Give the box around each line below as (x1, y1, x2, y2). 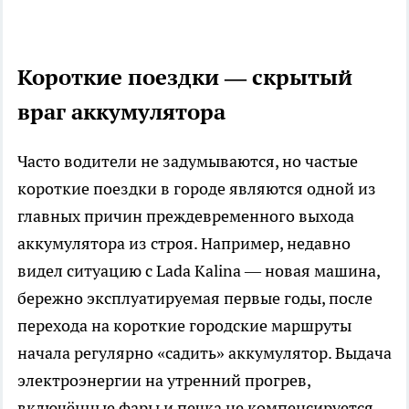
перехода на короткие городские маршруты (17, 314, 351, 336)
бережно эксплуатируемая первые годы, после (17, 287, 372, 309)
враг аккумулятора (17, 97, 225, 126)
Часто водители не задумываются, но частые (17, 150, 358, 172)
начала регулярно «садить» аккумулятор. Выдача (17, 341, 392, 363)
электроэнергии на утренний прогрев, (17, 369, 310, 391)
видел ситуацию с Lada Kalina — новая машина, (17, 259, 380, 281)
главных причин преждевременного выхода (17, 204, 354, 226)
